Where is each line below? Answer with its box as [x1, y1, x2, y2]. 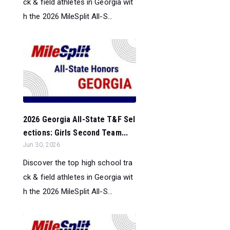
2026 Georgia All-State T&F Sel [23, 114, 136, 125]
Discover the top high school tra [23, 158, 133, 168]
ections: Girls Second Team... [23, 128, 128, 138]
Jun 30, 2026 [23, 141, 61, 149]
